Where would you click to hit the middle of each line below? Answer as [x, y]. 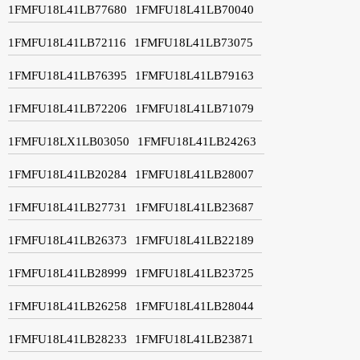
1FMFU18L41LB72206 [67, 108]
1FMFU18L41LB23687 [194, 207]
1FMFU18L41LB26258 [67, 306]
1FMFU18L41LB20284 [67, 174]
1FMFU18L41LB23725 [194, 273]
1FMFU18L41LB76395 [67, 75]
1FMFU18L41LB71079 [194, 108]
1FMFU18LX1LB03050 [69, 141]
